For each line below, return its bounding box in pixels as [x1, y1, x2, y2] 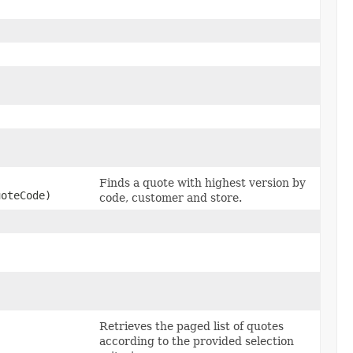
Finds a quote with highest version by [99, 176, 306, 189]
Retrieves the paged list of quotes [99, 319, 284, 333]
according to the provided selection [99, 334, 294, 347]
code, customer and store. [99, 191, 242, 204]
